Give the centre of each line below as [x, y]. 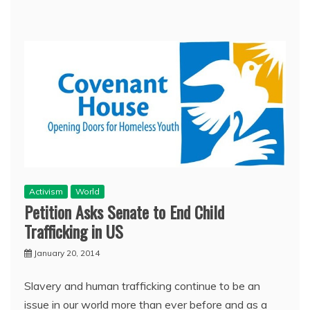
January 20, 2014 [67, 253]
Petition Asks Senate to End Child [124, 212]
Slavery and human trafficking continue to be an [142, 286]
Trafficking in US [74, 231]
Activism [46, 192]
